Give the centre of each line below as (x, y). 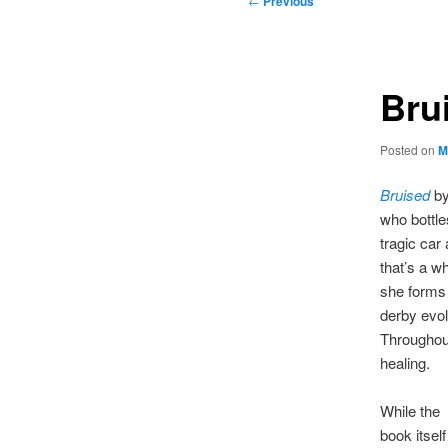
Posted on (408, 149)
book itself (412, 435)
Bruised (404, 195)
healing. (406, 363)
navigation (281, 24)
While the (409, 411)
